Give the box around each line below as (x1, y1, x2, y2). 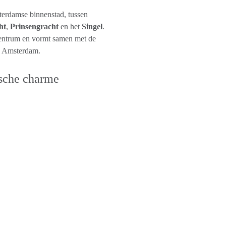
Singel (82, 22, 102, 31)
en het (59, 22, 82, 31)
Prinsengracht (10, 22, 59, 31)
